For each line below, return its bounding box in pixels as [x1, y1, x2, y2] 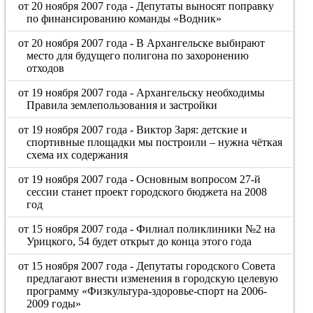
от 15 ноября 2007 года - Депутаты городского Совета [18, 260, 276, 272]
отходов [26, 62, 64, 74]
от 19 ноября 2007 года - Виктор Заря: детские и [18, 124, 248, 136]
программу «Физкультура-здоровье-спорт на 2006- [26, 285, 267, 297]
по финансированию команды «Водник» [26, 13, 221, 24]
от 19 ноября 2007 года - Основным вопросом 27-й [18, 173, 261, 185]
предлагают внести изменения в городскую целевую [26, 272, 278, 284]
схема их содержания [26, 149, 128, 161]
